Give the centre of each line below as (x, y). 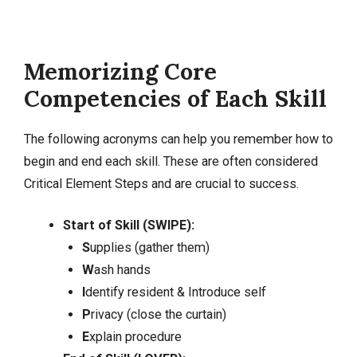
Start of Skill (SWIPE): (128, 226)
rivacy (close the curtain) (158, 315)
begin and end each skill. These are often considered (171, 161)
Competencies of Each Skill (175, 98)
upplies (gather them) (149, 248)
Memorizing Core (120, 71)
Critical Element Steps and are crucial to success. (161, 183)
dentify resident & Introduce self (175, 292)
